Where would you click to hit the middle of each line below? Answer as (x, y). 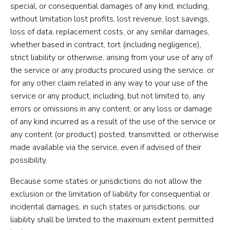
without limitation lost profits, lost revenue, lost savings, (110, 19)
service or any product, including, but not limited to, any (108, 96)
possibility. (29, 160)
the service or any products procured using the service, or (112, 70)
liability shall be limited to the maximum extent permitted (112, 219)
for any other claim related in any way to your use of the (109, 83)
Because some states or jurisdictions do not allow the (106, 181)
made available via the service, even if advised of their (106, 147)
